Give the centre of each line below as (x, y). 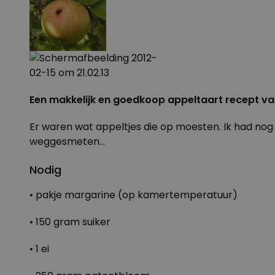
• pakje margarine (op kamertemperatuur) (134, 195)
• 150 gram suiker (70, 222)
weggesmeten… (67, 141)
